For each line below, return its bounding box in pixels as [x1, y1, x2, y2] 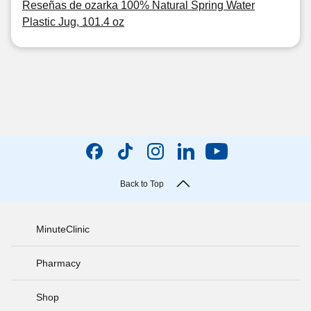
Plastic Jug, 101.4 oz [22, 16, 124, 28]
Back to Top [119, 179, 164, 189]
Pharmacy [36, 257, 81, 269]
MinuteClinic [36, 223, 90, 235]
